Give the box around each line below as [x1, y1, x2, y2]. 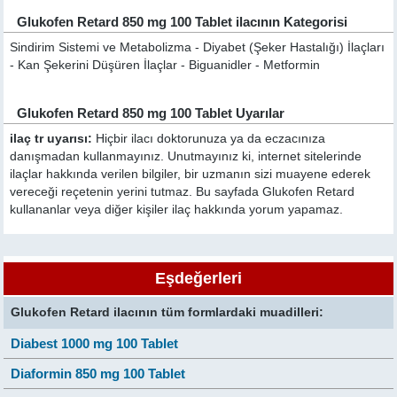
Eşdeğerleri [155, 269, 242, 287]
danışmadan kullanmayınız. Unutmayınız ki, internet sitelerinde [10, 149, 362, 163]
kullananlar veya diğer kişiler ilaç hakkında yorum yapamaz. [10, 202, 344, 216]
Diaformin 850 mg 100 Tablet [11, 365, 186, 381]
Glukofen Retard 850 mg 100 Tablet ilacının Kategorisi [17, 13, 348, 29]
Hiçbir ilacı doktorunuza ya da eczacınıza [92, 131, 326, 145]
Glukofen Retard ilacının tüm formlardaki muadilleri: [11, 305, 324, 319]
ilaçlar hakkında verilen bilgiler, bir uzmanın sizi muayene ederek [10, 167, 371, 181]
